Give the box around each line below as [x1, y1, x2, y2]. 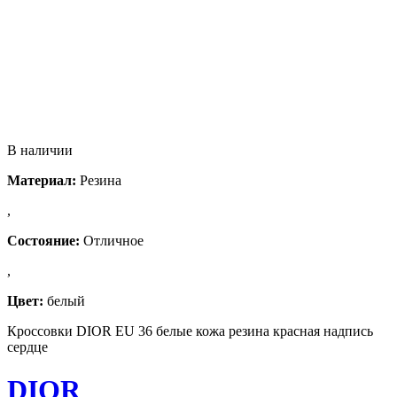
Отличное [80, 232, 144, 248]
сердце [7, 339, 48, 354]
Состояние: [7, 232, 80, 248]
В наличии [7, 142, 73, 158]
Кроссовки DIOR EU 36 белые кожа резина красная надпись [7, 323, 373, 339]
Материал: [7, 172, 76, 188]
